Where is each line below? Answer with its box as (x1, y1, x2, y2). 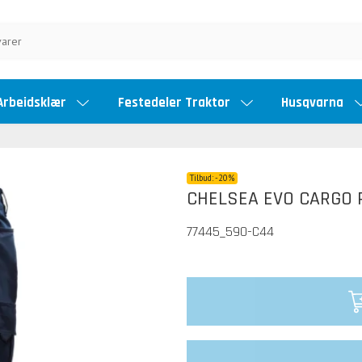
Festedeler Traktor (117, 93, 234, 112)
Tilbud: (190, 172, 216, 184)
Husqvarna (281, 93, 347, 112)
